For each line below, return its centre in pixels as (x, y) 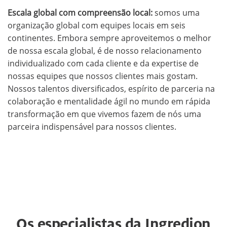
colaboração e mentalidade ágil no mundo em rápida (109, 101)
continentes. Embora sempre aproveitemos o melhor (109, 38)
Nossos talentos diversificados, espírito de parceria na (111, 88)
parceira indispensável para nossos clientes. (92, 126)
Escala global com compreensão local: (80, 12)
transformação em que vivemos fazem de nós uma (104, 114)
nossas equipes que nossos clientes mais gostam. (103, 76)
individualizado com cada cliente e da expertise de (103, 63)
